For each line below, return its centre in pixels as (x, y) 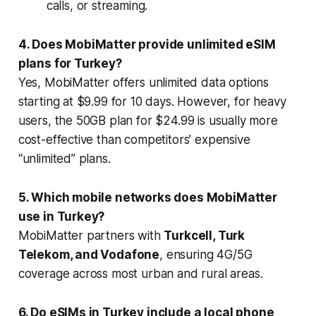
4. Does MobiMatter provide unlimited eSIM (147, 44)
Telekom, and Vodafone (89, 254)
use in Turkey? (61, 216)
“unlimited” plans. (64, 158)
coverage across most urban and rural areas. (140, 273)
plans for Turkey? (70, 63)
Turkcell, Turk (205, 235)
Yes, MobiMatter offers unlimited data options (144, 82)
